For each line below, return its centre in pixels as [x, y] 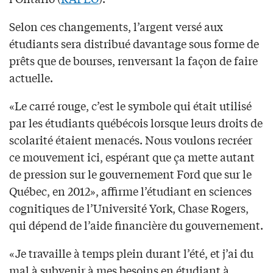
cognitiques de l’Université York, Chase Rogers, [129, 207]
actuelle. [31, 77]
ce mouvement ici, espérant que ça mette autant [132, 156]
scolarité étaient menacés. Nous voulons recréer [131, 139]
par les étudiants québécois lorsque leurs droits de [136, 122]
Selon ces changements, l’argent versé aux [116, 26]
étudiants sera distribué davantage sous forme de [134, 43]
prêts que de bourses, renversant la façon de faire [133, 60]
